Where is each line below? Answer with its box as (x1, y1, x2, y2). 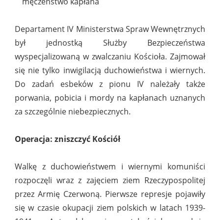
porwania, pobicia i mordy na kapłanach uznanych (15, 92, 205, 104)
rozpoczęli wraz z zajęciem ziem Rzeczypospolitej (15, 175, 205, 186)
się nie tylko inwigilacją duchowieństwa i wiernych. (15, 65, 205, 76)
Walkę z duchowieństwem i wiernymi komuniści (15, 161, 205, 172)
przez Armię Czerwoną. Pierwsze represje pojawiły (15, 189, 205, 200)
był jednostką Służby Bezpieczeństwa (15, 37, 205, 49)
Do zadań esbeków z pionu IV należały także (15, 79, 205, 90)
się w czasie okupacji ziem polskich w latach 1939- (15, 202, 205, 214)
